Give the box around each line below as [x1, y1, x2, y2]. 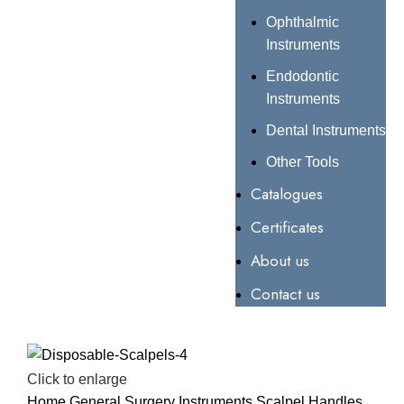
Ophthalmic [265, 14, 339, 30]
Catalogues [250, 183, 323, 205]
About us [250, 250, 309, 271]
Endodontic [265, 69, 339, 84]
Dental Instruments [265, 123, 386, 138]
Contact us [250, 283, 320, 305]
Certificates [250, 216, 324, 238]
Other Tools [265, 154, 339, 170]
